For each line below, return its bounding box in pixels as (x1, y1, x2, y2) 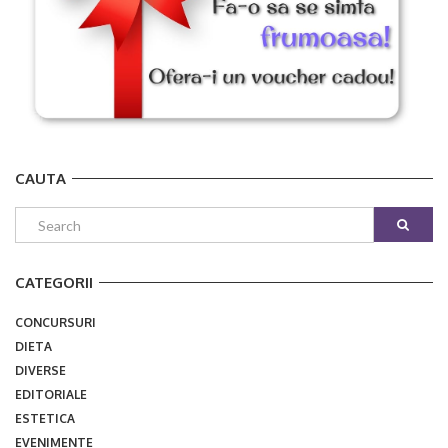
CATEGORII (15, 272, 93, 292)
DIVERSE (15, 362, 66, 378)
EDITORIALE (15, 386, 87, 402)
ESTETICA (15, 410, 75, 426)
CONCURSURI (15, 314, 96, 330)
